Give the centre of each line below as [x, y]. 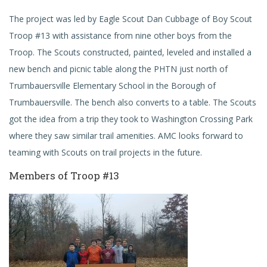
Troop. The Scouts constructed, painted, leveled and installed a [130, 52]
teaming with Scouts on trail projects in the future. [105, 152]
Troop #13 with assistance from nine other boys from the [120, 35]
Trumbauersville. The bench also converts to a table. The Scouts [133, 102]
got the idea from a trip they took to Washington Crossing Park [131, 119]
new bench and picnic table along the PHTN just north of [118, 69]
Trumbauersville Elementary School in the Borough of [112, 86]
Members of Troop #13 [64, 176]
